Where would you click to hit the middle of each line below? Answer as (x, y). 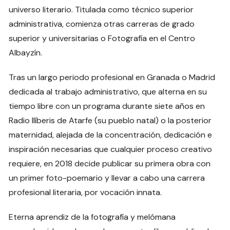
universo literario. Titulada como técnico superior (101, 9)
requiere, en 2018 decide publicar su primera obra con (110, 163)
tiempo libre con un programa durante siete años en (107, 106)
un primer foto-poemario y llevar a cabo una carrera (107, 178)
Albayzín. (26, 52)
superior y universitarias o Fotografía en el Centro (102, 38)
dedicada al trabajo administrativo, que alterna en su (108, 91)
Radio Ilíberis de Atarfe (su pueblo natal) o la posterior (110, 120)
